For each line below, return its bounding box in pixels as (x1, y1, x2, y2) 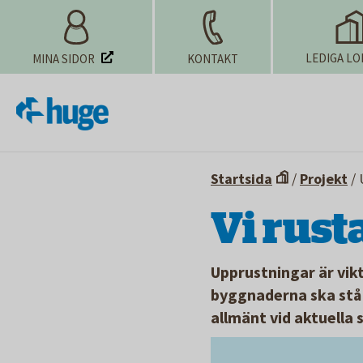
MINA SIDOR (32, 51, 95, 66)
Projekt (300, 169, 348, 188)
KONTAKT (187, 51, 238, 66)
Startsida (211, 169, 272, 188)
